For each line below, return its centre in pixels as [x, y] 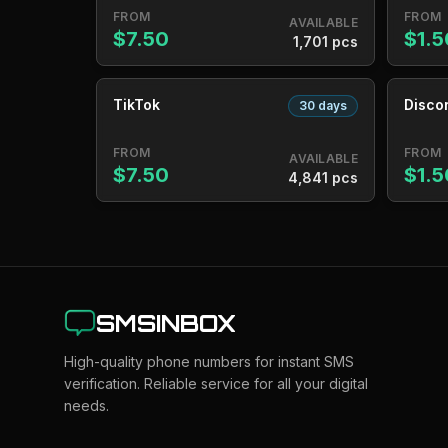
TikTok [136, 104]
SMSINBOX [166, 323]
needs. [86, 405]
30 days [323, 105]
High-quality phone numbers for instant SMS [209, 361]
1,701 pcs [325, 41]
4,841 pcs [323, 177]
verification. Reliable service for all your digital [216, 383]
